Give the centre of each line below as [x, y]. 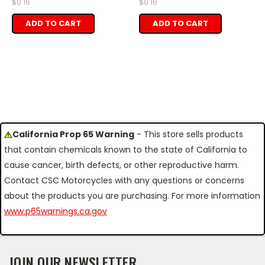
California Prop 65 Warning [73, 134]
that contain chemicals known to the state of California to [126, 149]
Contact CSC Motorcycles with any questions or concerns [124, 180]
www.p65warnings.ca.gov [56, 211]
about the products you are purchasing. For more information [132, 195]
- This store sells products [189, 134]
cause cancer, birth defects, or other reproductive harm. [122, 165]
